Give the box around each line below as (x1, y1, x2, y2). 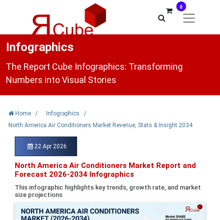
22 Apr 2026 (33, 143, 67, 150)
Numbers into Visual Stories (6, 75, 116, 85)
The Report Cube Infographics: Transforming (6, 61, 183, 72)
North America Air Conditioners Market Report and (15, 161, 196, 170)
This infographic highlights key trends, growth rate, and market (15, 184, 201, 191)
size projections (15, 191, 62, 198)
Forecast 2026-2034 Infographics (15, 170, 134, 179)
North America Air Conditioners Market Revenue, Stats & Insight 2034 (8, 122, 192, 129)
